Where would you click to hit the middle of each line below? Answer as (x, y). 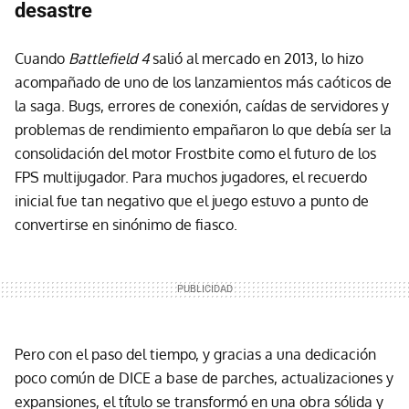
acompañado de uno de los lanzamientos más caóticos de (203, 83)
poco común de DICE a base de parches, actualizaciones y (204, 378)
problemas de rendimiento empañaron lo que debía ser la (203, 130)
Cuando (42, 59)
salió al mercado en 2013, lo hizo (256, 59)
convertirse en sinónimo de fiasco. (126, 225)
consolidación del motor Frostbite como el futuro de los (195, 154)
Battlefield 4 (109, 59)
